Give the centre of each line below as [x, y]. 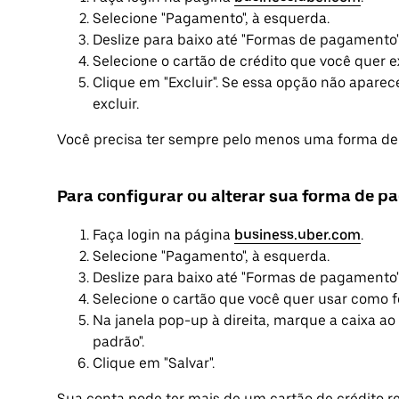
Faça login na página [163, 234]
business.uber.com [297, 234]
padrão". [118, 341]
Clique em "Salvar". [154, 362]
